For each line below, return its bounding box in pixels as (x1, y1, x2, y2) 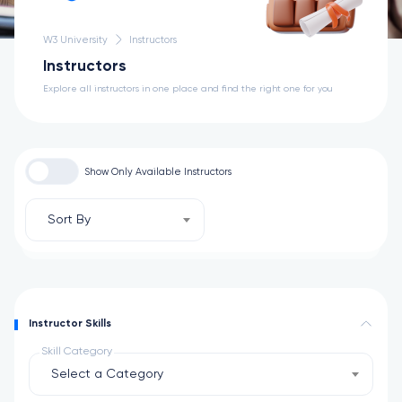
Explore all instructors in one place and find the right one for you (43, 84, 333, 93)
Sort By (48, 214, 91, 226)
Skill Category (41, 346, 112, 357)
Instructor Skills (29, 318, 111, 329)
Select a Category (51, 368, 163, 380)
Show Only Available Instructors (84, 166, 232, 177)
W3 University (43, 34, 108, 45)
